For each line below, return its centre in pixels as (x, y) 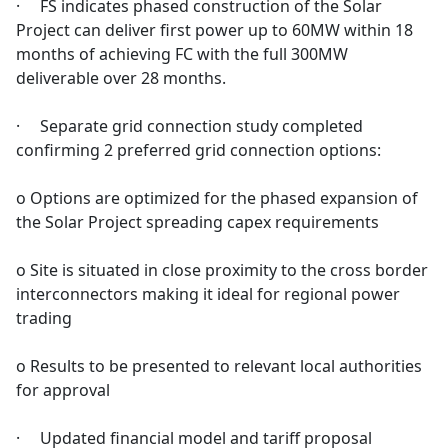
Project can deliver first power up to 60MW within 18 (214, 30)
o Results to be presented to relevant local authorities (219, 366)
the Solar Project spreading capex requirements (197, 222)
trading (44, 318)
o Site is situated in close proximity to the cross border (222, 270)
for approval (63, 390)
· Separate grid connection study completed (189, 126)
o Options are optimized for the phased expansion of (217, 198)
